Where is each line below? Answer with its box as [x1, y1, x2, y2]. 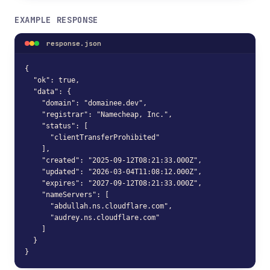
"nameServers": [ [25, 190, 109, 199]
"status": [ [25, 122, 88, 130]
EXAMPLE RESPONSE [14, 14, 99, 25]
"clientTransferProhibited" [25, 133, 160, 142]
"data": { [25, 87, 71, 96]
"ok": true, [25, 76, 80, 84]
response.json [46, 39, 101, 48]
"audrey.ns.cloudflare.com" [25, 213, 160, 222]
